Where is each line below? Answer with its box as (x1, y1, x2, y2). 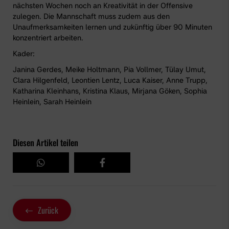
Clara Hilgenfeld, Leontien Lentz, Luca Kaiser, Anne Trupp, (13, 76, 208, 85)
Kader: (13, 49, 37, 58)
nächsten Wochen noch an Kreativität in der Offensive (13, 1, 193, 10)
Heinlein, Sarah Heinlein (13, 97, 94, 106)
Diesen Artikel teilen (13, 136, 78, 149)
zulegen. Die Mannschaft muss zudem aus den (13, 12, 170, 21)
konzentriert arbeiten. (13, 33, 83, 42)
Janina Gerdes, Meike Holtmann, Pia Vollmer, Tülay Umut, (13, 65, 206, 74)
